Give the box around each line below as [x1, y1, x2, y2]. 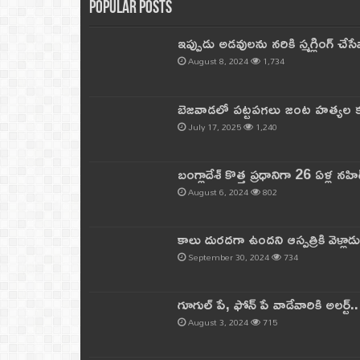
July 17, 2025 [187, 117, 241, 136]
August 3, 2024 [187, 313, 248, 332]
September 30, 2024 [187, 247, 269, 266]
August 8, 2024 [187, 52, 248, 71]
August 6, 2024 [187, 182, 248, 201]
